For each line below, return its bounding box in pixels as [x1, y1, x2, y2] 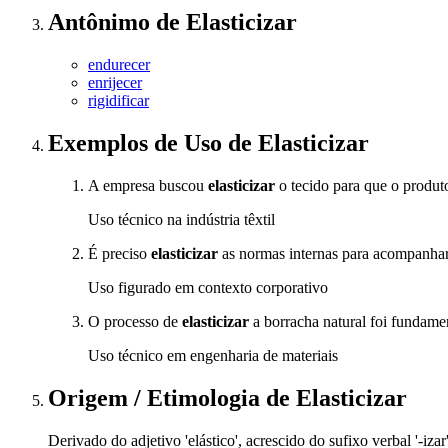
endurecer [88, 56, 150, 74]
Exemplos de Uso [48, 130, 228, 157]
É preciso [88, 245, 151, 263]
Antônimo [48, 9, 156, 36]
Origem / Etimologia [48, 384, 266, 411]
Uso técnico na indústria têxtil [88, 211, 275, 229]
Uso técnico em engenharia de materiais [88, 347, 338, 365]
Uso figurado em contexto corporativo [88, 279, 328, 297]
